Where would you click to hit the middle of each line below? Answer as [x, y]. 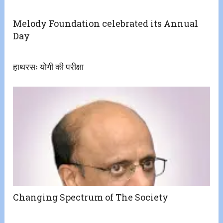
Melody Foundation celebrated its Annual [106, 24]
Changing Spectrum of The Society [91, 197]
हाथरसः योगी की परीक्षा [49, 67]
